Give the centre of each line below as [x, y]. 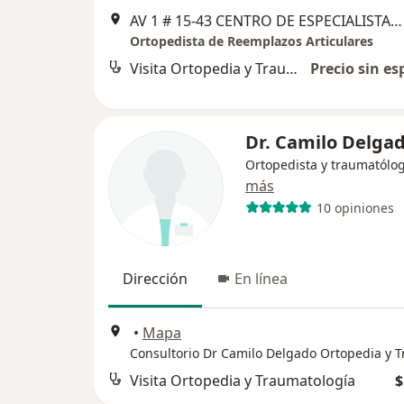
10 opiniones [355, 207]
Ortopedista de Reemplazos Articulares [252, 41]
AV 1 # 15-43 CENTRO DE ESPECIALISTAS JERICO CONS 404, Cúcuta [396, 21]
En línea [261, 279]
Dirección [155, 279]
